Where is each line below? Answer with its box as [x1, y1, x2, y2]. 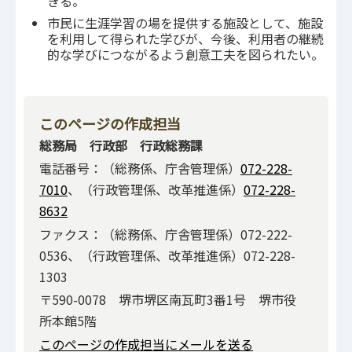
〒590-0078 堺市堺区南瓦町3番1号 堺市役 [39, 290, 296, 310]
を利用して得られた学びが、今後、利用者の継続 [47, 29, 324, 49]
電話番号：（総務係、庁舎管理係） [39, 159, 240, 178]
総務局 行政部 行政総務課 [39, 136, 203, 156]
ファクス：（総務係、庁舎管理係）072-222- [39, 224, 292, 244]
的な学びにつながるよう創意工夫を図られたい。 [47, 45, 324, 64]
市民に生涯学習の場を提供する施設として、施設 [47, 13, 323, 33]
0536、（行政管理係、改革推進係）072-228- [39, 245, 295, 265]
